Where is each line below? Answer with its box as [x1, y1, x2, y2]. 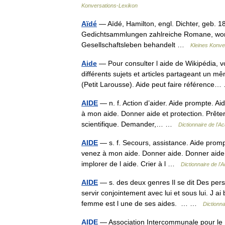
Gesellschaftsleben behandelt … [81, 41, 190, 49]
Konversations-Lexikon [81, 3, 138, 9]
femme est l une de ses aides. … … [81, 199, 203, 207]
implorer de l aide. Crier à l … [81, 160, 181, 168]
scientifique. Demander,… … [81, 120, 178, 128]
